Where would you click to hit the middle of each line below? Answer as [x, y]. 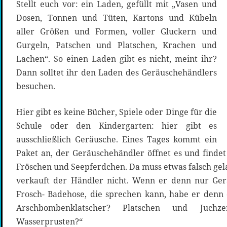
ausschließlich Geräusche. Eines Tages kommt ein [117, 140]
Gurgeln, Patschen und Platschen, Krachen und [117, 45]
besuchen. [36, 86]
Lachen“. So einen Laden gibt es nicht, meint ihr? [117, 59]
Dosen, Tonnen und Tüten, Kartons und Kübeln [117, 18]
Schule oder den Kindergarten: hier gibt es [117, 126]
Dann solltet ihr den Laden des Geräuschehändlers [117, 73]
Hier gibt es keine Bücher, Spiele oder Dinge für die [117, 112]
